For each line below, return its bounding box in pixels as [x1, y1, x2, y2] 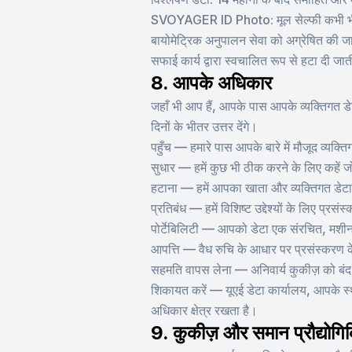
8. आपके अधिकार [151, 71, 272, 94]
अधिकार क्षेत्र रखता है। [151, 302, 258, 318]
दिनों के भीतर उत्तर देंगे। [151, 119, 258, 134]
